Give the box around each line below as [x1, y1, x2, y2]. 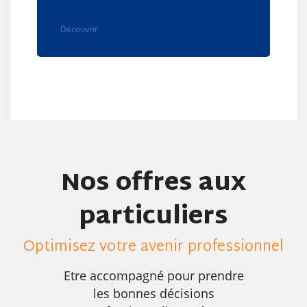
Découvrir [60, 23, 98, 35]
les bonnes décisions [93, 285, 214, 302]
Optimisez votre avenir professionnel [23, 234, 284, 261]
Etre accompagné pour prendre [63, 267, 244, 284]
